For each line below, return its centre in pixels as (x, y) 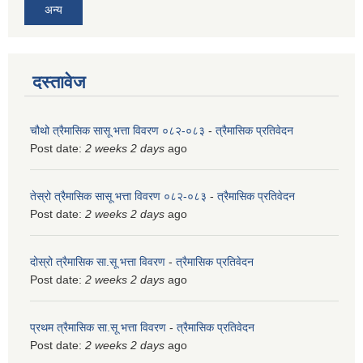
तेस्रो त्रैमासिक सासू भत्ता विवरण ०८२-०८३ (118, 196)
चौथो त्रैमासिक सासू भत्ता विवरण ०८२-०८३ (117, 131)
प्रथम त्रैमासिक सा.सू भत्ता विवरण (98, 328)
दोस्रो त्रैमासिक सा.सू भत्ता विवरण (98, 262)
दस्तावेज (59, 83)
